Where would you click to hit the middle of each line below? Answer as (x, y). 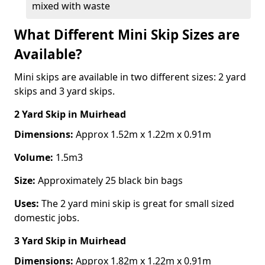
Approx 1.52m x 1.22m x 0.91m (142, 134)
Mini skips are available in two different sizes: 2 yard (130, 77)
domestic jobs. (47, 217)
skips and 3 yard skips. (64, 91)
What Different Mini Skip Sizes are (127, 34)
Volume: (34, 157)
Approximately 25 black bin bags (110, 180)
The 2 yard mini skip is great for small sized (137, 203)
